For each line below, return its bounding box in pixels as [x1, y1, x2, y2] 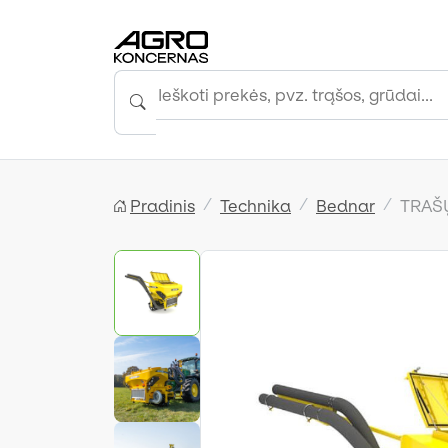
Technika [220, 195, 291, 216]
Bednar [316, 195, 375, 216]
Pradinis [130, 195, 195, 216]
